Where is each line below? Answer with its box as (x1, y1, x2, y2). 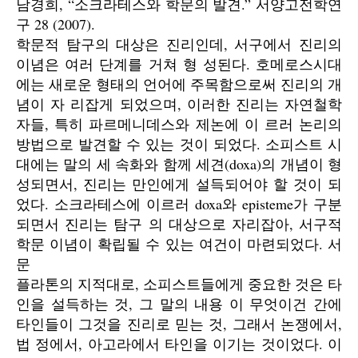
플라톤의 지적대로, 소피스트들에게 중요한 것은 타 (16, 274, 342, 293)
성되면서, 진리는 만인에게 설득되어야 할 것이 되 (16, 174, 342, 193)
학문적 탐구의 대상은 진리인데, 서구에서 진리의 (16, 34, 342, 54)
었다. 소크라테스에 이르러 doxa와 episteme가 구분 (16, 194, 342, 213)
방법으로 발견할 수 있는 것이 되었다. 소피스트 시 (16, 134, 342, 153)
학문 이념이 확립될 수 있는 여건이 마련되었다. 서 (16, 234, 342, 253)
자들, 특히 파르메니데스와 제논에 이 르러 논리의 (16, 114, 342, 133)
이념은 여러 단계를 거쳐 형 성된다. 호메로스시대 (16, 54, 342, 74)
